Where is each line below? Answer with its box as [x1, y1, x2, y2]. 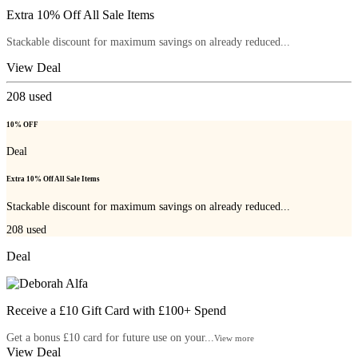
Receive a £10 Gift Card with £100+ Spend [6, 304, 226, 318]
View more [214, 333, 254, 344]
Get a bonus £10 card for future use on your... [6, 332, 214, 344]
